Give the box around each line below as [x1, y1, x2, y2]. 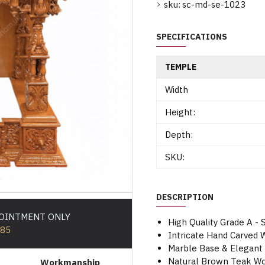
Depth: [165, 129, 193, 140]
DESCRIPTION [156, 192, 214, 202]
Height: [165, 106, 195, 118]
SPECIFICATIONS [156, 31, 227, 42]
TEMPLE [165, 62, 196, 72]
